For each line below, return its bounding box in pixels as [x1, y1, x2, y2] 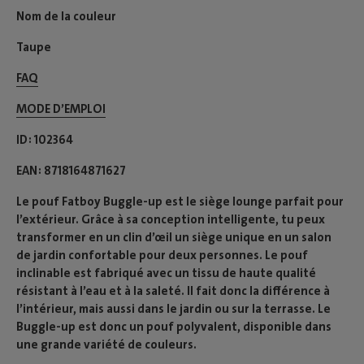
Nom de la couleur [16, 8, 116, 25]
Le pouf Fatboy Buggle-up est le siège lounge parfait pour [16, 193, 344, 210]
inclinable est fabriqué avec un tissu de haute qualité [16, 265, 316, 282]
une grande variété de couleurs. [16, 336, 197, 353]
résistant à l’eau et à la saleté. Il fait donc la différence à [16, 283, 330, 300]
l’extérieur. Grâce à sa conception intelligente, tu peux [16, 211, 325, 228]
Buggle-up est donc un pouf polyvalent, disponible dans [16, 318, 331, 336]
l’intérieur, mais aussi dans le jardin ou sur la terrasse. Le [16, 301, 331, 318]
